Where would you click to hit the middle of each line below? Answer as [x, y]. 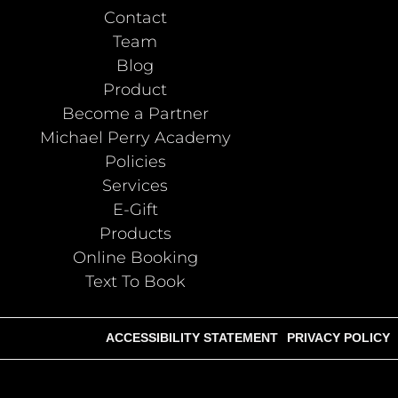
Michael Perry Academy [135, 138]
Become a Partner [135, 114]
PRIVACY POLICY [338, 338]
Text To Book [135, 282]
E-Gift [135, 210]
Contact [135, 18]
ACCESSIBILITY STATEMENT [192, 338]
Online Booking [135, 258]
